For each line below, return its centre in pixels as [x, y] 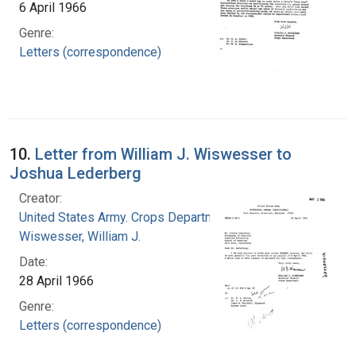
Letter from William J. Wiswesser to [163, 154]
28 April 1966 [56, 281]
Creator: [41, 198]
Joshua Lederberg [75, 173]
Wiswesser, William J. [80, 236]
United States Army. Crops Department [126, 217]
